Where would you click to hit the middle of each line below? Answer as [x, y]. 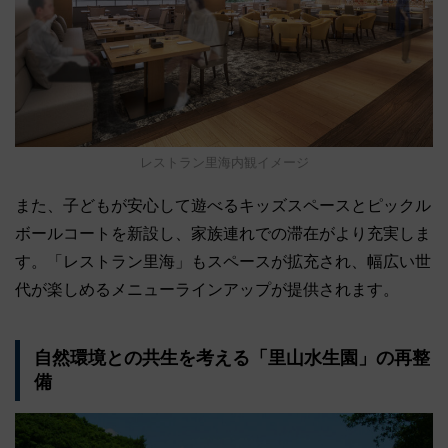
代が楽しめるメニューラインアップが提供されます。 [207, 290]
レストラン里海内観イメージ [224, 163]
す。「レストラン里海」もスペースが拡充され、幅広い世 [223, 262]
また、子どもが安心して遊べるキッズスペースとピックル [223, 206]
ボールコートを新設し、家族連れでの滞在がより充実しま [223, 234]
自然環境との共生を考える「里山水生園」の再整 [231, 358]
